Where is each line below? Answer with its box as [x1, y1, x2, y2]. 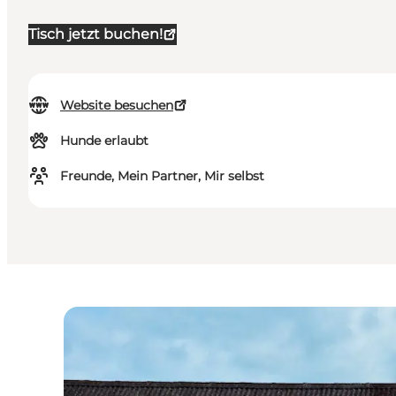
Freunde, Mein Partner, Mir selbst [60, 168, 264, 185]
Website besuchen [60, 97, 173, 114]
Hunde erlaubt [60, 133, 148, 149]
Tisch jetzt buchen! [28, 26, 163, 43]
